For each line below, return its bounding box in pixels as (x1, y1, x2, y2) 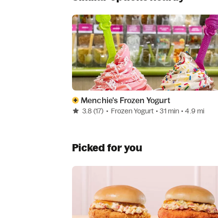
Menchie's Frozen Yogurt (81, 95, 170, 106)
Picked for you (72, 141, 142, 154)
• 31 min (156, 107, 181, 116)
